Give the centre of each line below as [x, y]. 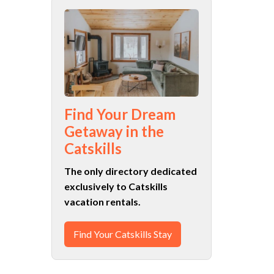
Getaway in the [114, 131]
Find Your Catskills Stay [122, 234]
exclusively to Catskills [116, 187]
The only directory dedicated [130, 171]
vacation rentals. [102, 202]
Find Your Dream [120, 114]
